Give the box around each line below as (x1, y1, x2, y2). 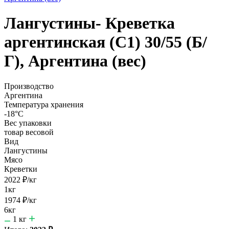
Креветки (4, 164, 37, 173)
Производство (4, 81, 54, 90)
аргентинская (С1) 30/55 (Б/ (4, 33, 207, 52)
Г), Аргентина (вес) (4, 52, 146, 71)
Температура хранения (4, 100, 83, 109)
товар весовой (4, 127, 54, 136)
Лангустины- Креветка (4, 14, 175, 33)
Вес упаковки (4, 118, 52, 127)
